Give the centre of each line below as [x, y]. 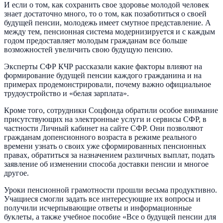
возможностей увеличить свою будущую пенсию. [88, 49]
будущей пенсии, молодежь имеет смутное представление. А [108, 22]
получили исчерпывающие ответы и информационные [98, 208]
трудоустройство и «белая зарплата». [66, 93]
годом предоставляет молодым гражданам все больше [96, 40]
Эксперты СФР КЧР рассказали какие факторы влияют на [103, 66]
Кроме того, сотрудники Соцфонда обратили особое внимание [111, 110]
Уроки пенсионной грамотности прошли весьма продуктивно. [111, 190]
